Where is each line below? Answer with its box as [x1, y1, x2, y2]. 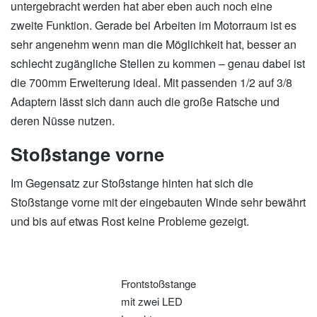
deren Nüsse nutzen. [11, 112, 115, 129]
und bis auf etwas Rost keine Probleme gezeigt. [11, 213, 249, 230]
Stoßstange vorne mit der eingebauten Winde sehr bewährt [11, 194, 306, 211]
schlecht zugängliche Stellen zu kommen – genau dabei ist [11, 54, 305, 71]
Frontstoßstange [121, 275, 196, 291]
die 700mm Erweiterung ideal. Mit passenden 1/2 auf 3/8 [11, 74, 292, 91]
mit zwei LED [121, 293, 183, 309]
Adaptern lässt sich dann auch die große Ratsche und [11, 93, 279, 110]
